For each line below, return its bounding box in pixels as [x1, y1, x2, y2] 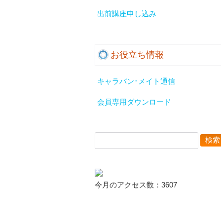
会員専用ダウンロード [97, 98, 171, 106]
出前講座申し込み [97, 10, 156, 18]
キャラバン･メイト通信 [97, 77, 175, 85]
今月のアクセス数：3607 [95, 181, 177, 189]
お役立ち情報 [110, 50, 164, 60]
